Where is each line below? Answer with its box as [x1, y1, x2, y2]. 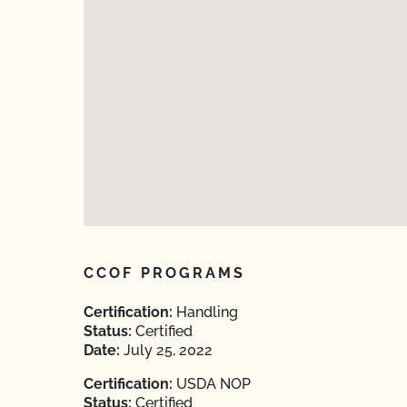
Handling [173, 303, 238, 321]
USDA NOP [173, 375, 251, 392]
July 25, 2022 [120, 342, 213, 359]
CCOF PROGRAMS [84, 264, 246, 282]
